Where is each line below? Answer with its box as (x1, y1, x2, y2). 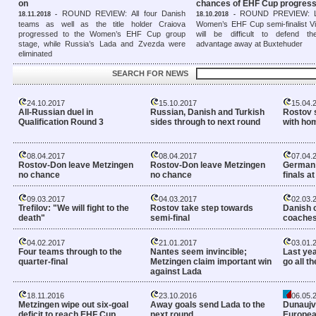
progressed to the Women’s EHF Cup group (18, 29, 186, 38)
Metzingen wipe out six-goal (18, 300, 128, 310)
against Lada (150, 266, 202, 276)
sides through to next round (150, 116, 261, 127)
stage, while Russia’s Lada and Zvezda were (18, 39, 186, 48)
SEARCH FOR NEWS (111, 69, 188, 78)
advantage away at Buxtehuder (196, 39, 303, 48)
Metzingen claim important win (150, 256, 272, 267)
